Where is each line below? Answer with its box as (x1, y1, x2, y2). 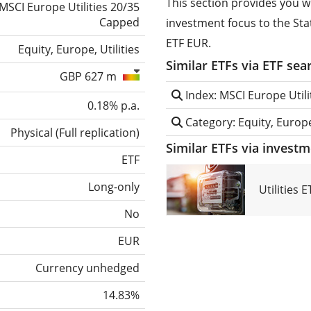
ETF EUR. (166, 35, 211, 51)
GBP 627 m (60, 68, 119, 84)
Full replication (59, 124, 136, 140)
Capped (99, 14, 140, 30)
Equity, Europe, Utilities (18, 41, 140, 57)
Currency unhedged (35, 260, 140, 276)
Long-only (88, 178, 140, 194)
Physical (10, 124, 53, 140)
